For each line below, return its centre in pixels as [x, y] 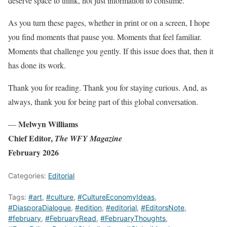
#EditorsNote [163, 207]
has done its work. [37, 65]
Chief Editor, [31, 138]
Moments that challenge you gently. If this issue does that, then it [111, 51]
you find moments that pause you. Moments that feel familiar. [105, 36]
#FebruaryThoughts [133, 218]
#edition [88, 207]
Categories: [28, 175]
